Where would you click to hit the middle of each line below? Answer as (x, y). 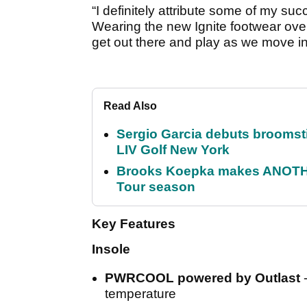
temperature (140, 294)
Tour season (156, 187)
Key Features (134, 224)
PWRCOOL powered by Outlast (204, 278)
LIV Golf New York (173, 150)
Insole (111, 249)
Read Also (130, 106)
